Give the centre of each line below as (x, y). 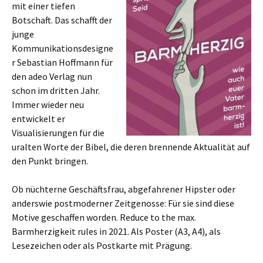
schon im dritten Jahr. (56, 90)
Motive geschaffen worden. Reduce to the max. (104, 217)
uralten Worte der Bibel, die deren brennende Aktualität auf (131, 147)
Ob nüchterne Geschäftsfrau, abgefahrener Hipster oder (124, 189)
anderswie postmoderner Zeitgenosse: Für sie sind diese (123, 203)
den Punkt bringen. (50, 161)
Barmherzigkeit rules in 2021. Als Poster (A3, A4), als (116, 231)
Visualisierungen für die (58, 133)
